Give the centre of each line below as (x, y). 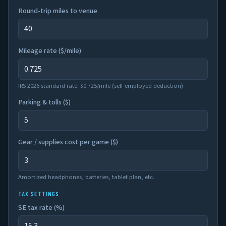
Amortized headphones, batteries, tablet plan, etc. (87, 177)
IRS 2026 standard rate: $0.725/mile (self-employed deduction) (101, 86)
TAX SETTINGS (39, 194)
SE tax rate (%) (42, 208)
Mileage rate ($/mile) (50, 51)
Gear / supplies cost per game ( (66, 142)
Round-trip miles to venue (58, 11)
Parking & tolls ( (42, 102)
